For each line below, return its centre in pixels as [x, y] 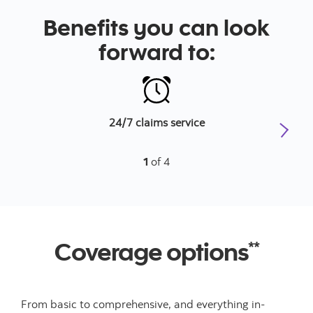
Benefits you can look [156, 27]
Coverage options [151, 251]
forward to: [156, 51]
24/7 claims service [156, 122]
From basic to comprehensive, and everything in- [143, 304]
